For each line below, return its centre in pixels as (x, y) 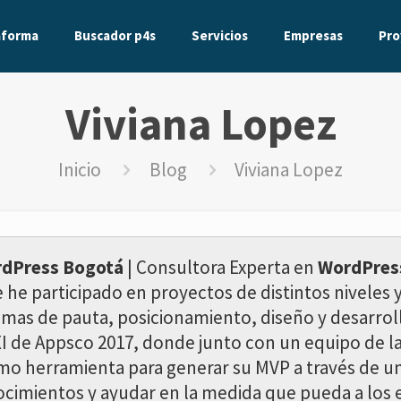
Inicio (80, 170)
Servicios (220, 35)
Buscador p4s (115, 35)
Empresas (313, 35)
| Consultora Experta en (221, 267)
